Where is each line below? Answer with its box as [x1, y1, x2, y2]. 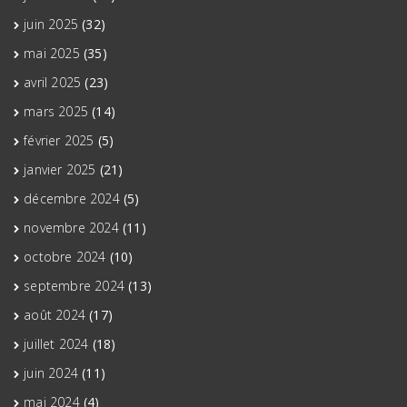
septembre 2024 [24, 277, 125, 295]
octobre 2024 [24, 248, 106, 266]
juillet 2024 [24, 335, 89, 353]
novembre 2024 [24, 219, 119, 237]
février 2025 [24, 132, 94, 150]
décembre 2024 [24, 190, 120, 208]
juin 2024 [24, 364, 79, 382]
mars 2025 [24, 103, 89, 121]
